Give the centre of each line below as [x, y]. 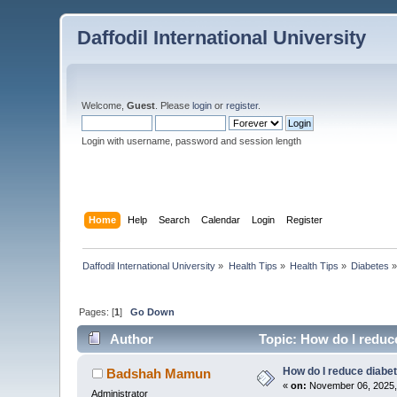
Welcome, [105, 105]
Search [174, 219]
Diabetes [370, 265]
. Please [174, 105]
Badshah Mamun [158, 374]
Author [131, 339]
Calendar [220, 219]
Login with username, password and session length [192, 141]
